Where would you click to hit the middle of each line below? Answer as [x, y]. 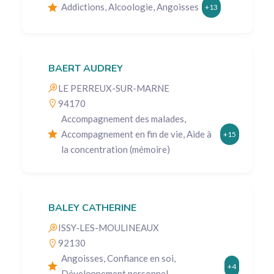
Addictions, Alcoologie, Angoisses [130, 7]
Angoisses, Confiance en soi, [118, 258]
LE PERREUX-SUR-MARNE [114, 88]
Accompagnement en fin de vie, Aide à [136, 134]
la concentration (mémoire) [116, 149]
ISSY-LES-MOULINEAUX [109, 228]
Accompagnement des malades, [124, 118]
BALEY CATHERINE [92, 208]
